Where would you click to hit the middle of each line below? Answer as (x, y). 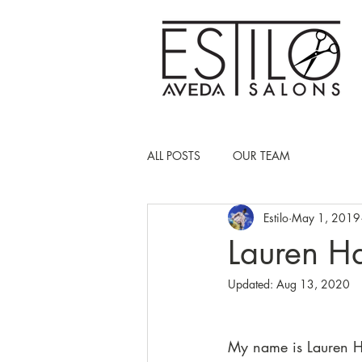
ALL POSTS (174, 155)
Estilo (276, 217)
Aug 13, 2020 (313, 284)
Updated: (252, 284)
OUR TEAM (261, 155)
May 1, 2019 (326, 217)
